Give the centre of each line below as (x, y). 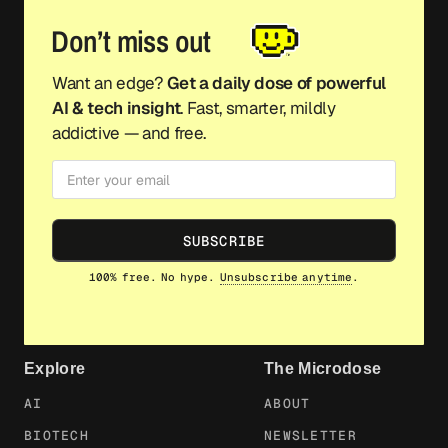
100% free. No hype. (154, 276)
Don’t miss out (131, 40)
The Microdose (323, 369)
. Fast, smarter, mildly (258, 107)
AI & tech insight (116, 107)
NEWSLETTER (310, 436)
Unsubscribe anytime (286, 276)
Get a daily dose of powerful (276, 82)
